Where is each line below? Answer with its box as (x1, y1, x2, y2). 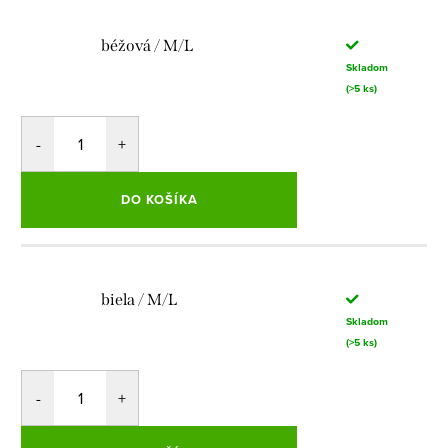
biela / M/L (101, 290, 178, 310)
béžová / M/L (101, 36, 194, 56)
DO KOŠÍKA (120, 189, 198, 209)
